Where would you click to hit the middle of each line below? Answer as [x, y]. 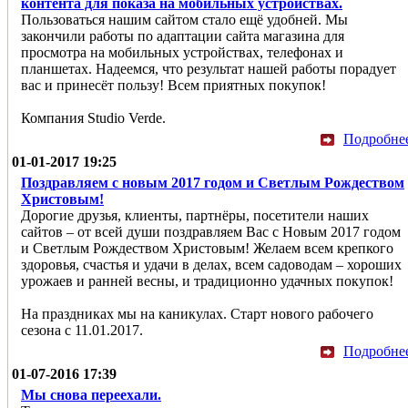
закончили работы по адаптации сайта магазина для [183, 36]
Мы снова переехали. [91, 394]
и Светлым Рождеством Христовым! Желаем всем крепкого [207, 248]
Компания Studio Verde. [93, 117]
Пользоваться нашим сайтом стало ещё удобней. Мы [184, 19]
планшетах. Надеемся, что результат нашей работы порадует [209, 68]
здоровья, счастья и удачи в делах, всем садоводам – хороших [211, 264]
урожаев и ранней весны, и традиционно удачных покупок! [207, 280]
